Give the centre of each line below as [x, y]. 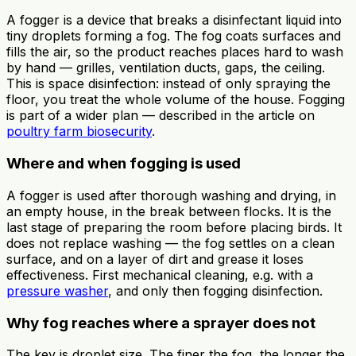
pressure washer [57, 290]
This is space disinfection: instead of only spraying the [168, 84]
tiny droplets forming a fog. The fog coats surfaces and [174, 36]
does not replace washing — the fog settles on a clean [170, 243]
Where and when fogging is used [124, 164]
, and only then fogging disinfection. [215, 290]
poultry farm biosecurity [79, 132]
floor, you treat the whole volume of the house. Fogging [176, 100]
